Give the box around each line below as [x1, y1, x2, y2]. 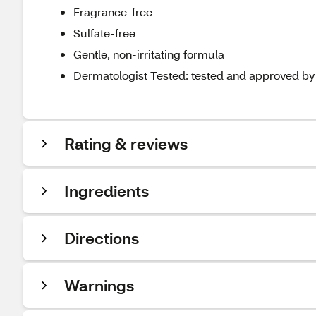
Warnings [64, 275, 134, 296]
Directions [64, 228, 139, 248]
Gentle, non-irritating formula [73, 47, 224, 61]
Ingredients [64, 181, 149, 201]
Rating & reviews [64, 133, 188, 154]
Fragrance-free [73, 4, 152, 19]
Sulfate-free [73, 25, 135, 40]
